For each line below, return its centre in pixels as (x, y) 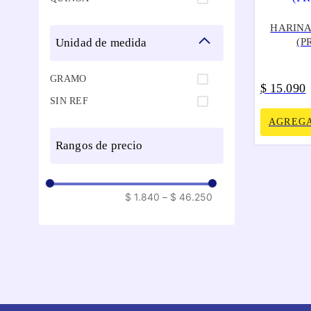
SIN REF (69, 101)
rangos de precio (103, 145)
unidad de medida (106, 42)
